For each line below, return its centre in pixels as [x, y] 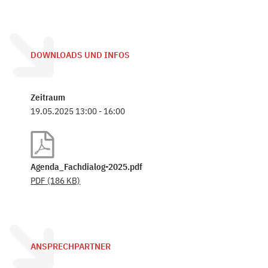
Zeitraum [48, 97]
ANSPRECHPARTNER [71, 246]
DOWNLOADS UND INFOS [80, 55]
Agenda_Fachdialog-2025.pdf [87, 167]
